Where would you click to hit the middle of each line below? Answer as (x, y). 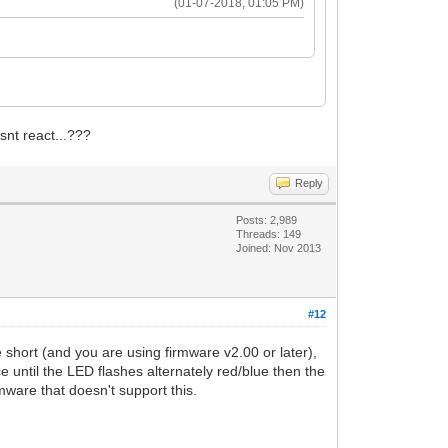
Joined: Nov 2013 (279, 247)
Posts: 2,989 (267, 219)
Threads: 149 (269, 233)
